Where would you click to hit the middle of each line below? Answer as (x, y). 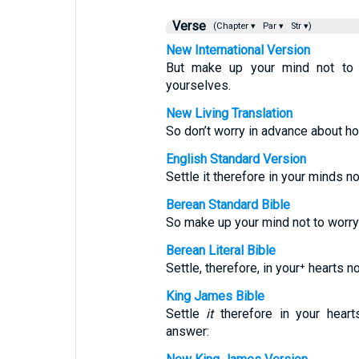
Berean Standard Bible (228, 205)
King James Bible (215, 296)
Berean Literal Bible (220, 250)
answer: (187, 331)
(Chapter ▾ (233, 26)
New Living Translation (229, 113)
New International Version (238, 50)
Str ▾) (300, 26)
